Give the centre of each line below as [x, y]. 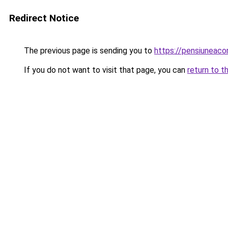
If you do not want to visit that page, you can [105, 70]
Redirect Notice [44, 18]
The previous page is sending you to [88, 51]
